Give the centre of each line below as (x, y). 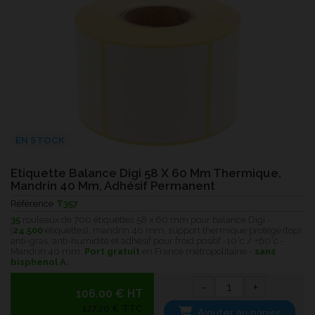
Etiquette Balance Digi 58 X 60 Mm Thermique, (146, 173)
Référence (32, 203)
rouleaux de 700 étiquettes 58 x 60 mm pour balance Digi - (146, 220)
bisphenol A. (39, 262)
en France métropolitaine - (197, 252)
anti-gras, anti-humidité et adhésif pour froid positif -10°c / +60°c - (147, 241)
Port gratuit (112, 252)
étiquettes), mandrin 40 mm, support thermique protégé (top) (172, 231)
